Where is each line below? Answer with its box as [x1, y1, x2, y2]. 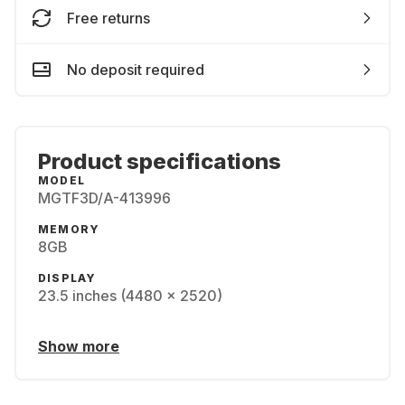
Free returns [67, 9, 150, 27]
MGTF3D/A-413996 [38, 189, 171, 207]
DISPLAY [38, 271, 97, 285]
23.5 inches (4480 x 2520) [38, 287, 222, 305]
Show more [38, 337, 119, 355]
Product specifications [38, 148, 281, 174]
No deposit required [67, 61, 204, 79]
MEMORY [38, 222, 100, 236]
